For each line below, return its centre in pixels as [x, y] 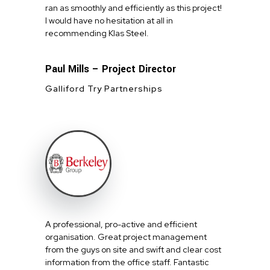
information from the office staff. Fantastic [127, 262]
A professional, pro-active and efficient [121, 224]
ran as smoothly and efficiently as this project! [133, 8]
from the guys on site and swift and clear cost [133, 250]
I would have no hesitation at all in [109, 20]
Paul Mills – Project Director [111, 69]
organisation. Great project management [126, 237]
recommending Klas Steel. [97, 33]
